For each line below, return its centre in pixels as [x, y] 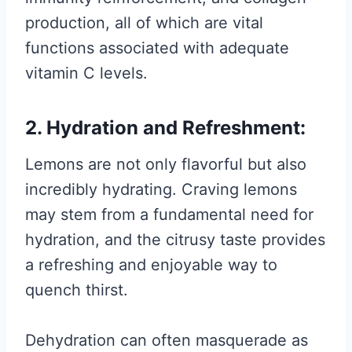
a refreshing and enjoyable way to [151, 265]
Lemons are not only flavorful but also [166, 164]
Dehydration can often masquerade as [167, 340]
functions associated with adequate [157, 48]
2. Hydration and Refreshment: [165, 128]
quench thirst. [77, 290]
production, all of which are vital [144, 23]
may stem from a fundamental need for [169, 214]
